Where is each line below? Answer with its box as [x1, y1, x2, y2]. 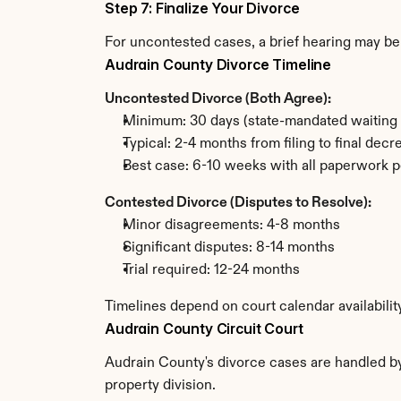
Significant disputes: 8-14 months [123, 241, 335, 255]
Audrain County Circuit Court [105, 320, 303, 337]
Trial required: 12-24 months [123, 263, 300, 277]
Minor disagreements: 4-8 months [123, 218, 340, 233]
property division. [105, 379, 216, 393]
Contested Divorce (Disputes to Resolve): [105, 196, 371, 210]
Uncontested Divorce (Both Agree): [105, 92, 331, 107]
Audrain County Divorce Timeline [105, 55, 332, 73]
